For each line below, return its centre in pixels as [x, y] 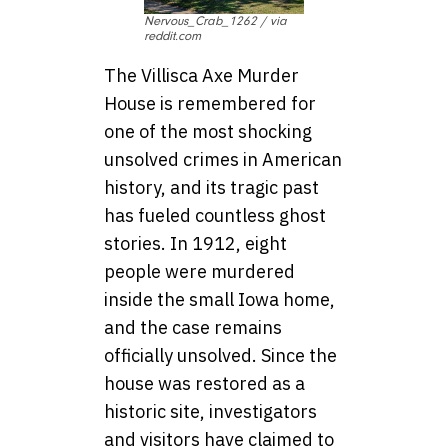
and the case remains [193, 327]
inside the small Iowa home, [219, 299]
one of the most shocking [208, 131]
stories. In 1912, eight [195, 243]
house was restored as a [204, 383]
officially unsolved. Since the [220, 355]
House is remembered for [210, 103]
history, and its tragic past [211, 187]
